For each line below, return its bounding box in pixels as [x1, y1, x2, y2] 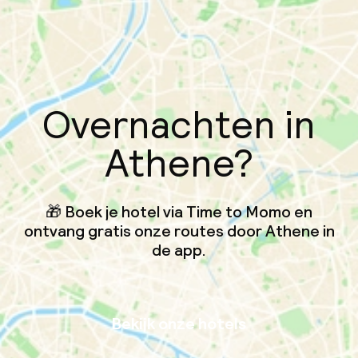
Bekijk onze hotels [112, 313, 246, 334]
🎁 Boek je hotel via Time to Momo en [46, 201, 312, 222]
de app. [152, 240, 206, 261]
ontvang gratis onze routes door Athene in [23, 221, 335, 241]
